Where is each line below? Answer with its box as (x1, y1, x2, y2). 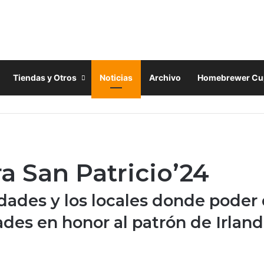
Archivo (149, 72, 181, 82)
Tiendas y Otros (13, 72, 77, 82)
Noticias (100, 72, 133, 82)
